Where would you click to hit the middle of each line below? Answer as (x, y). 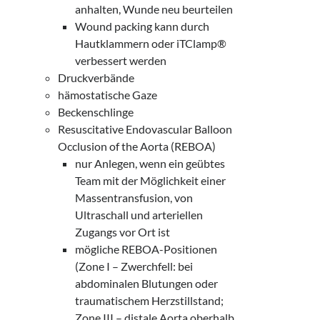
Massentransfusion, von (134, 197)
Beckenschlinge (96, 112)
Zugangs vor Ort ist (123, 232)
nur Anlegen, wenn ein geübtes (150, 163)
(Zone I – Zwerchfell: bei (134, 266)
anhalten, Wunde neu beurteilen (154, 9)
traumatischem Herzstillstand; (150, 300)
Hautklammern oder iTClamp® (151, 43)
